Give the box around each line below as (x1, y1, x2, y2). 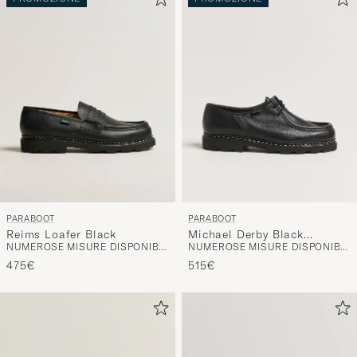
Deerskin (188, 233, 237, 248)
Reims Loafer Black (6, 218, 117, 233)
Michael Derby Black (188, 218, 304, 233)
